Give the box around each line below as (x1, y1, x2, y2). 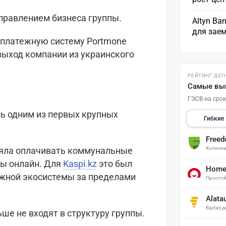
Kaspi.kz (63, 158, 97, 169)
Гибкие (203, 115, 224, 123)
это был (97, 158, 132, 169)
